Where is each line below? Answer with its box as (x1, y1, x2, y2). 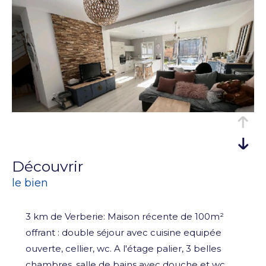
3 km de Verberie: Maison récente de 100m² (25, 210, 224, 222)
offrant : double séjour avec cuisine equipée (25, 226, 221, 238)
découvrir (24, 157, 83, 175)
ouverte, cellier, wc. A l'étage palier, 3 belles (25, 242, 221, 254)
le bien (12, 176, 48, 189)
